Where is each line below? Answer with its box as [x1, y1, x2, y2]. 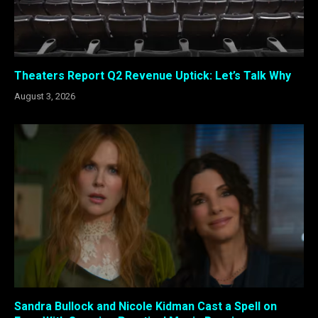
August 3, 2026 [14, 91, 75, 102]
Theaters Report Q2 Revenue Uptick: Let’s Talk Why [14, 69, 291, 83]
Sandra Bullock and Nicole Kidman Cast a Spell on [14, 299, 277, 313]
